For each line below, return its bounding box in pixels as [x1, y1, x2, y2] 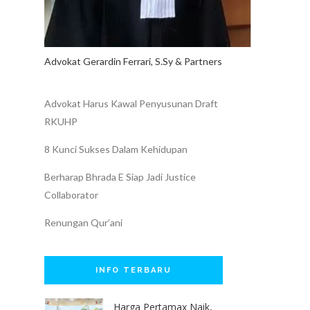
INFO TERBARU [95, 265, 172, 275]
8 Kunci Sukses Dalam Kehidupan [44, 143, 188, 155]
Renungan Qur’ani [44, 216, 122, 228]
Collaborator [44, 188, 98, 201]
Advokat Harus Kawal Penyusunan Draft [44, 97, 218, 109]
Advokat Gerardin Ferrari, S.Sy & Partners [44, 55, 222, 67]
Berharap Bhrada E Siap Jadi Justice [44, 170, 196, 183]
